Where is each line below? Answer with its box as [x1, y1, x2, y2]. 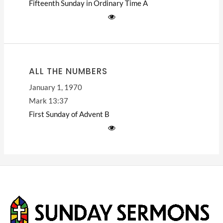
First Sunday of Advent [28, 110, 103, 119]
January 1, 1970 [28, 83, 82, 92]
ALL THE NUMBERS [28, 65, 108, 77]
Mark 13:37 [28, 97, 68, 106]
